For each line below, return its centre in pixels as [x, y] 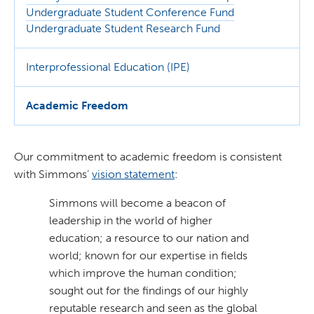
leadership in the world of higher [131, 220]
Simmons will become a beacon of [137, 203]
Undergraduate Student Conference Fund [130, 12]
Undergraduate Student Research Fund [123, 28]
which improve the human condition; [143, 273]
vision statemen [131, 174]
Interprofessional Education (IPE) [108, 67]
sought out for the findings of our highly [149, 291]
